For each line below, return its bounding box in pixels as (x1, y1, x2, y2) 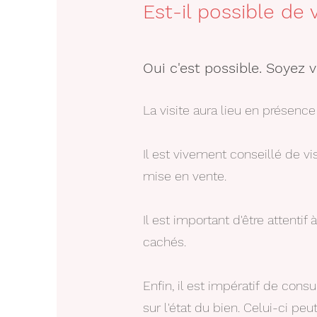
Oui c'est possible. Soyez (143, 59, 309, 76)
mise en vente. (143, 168, 226, 183)
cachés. (143, 234, 190, 249)
